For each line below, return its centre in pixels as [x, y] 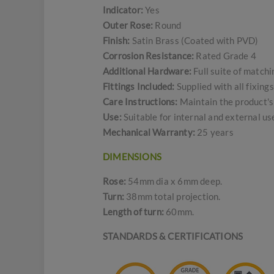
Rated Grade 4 [225, 56]
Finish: [117, 40]
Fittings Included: [139, 86]
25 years [214, 132]
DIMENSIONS [132, 157]
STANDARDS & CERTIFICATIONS [173, 236]
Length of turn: [135, 212]
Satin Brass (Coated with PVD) [194, 40]
